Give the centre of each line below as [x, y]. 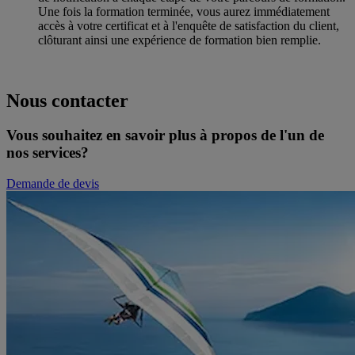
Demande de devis [53, 184]
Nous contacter [67, 100]
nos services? [48, 153]
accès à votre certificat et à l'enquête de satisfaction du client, [189, 25]
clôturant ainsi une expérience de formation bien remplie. [179, 40]
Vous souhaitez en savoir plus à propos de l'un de [165, 136]
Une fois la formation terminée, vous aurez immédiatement [184, 11]
